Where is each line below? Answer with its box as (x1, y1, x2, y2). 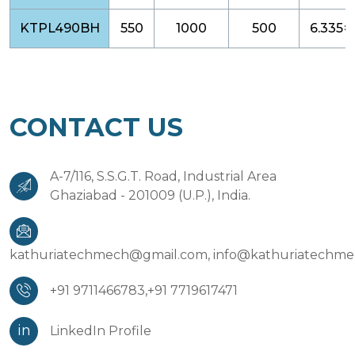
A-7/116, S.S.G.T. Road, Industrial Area (50, 168, 277, 184)
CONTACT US (10, 111, 183, 143)
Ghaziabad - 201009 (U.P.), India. (50, 187, 250, 203)
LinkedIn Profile (50, 323, 151, 338)
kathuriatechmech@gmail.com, (10, 246, 210, 262)
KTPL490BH (19, 20, 100, 36)
